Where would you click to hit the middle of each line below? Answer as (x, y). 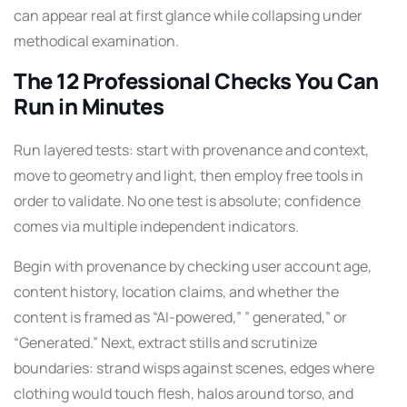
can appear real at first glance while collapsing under (188, 15)
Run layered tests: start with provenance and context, (191, 149)
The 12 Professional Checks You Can (196, 80)
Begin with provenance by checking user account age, (193, 266)
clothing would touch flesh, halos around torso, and (184, 393)
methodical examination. (96, 40)
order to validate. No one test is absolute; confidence (187, 200)
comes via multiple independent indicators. (156, 226)
